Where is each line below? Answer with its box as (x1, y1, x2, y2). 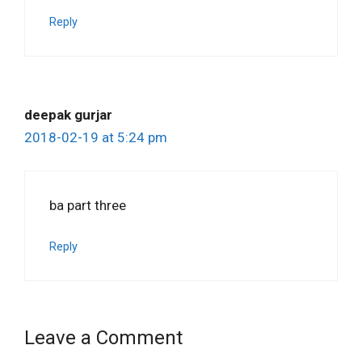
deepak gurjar (24, 107, 112, 124)
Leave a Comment (24, 326, 183, 349)
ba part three (49, 196, 126, 213)
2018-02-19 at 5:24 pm (24, 129, 167, 146)
